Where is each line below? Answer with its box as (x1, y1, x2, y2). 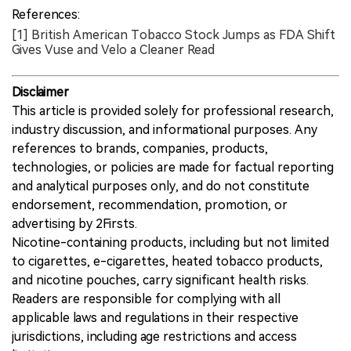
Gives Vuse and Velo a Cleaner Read (12, 42, 215, 57)
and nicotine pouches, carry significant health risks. (12, 272, 309, 288)
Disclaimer (12, 84, 69, 100)
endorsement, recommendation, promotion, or (12, 197, 288, 212)
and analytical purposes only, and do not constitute (12, 178, 309, 194)
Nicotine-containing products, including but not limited (12, 234, 329, 250)
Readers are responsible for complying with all (12, 291, 280, 306)
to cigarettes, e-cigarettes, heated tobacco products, (12, 253, 323, 269)
